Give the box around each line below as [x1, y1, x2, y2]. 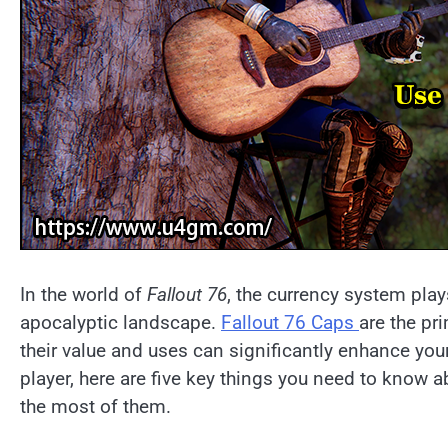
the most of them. [20, 395, 171, 418]
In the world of [20, 283, 147, 306]
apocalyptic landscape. [20, 311, 221, 334]
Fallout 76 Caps [221, 311, 359, 334]
